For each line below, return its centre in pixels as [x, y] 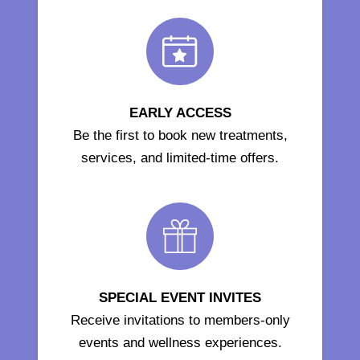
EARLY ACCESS [180, 113]
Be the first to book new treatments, [180, 136]
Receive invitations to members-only [180, 320]
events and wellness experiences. [180, 342]
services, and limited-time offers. [180, 158]
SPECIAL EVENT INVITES [180, 297]
